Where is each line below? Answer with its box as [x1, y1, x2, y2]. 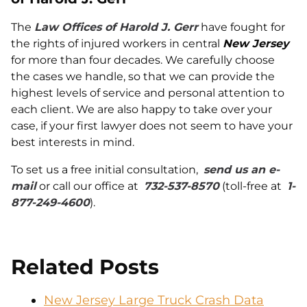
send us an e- [204, 163, 280, 176]
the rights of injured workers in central [11, 37, 223, 50]
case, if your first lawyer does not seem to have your [11, 119, 293, 132]
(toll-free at [219, 180, 287, 193]
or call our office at [36, 180, 144, 193]
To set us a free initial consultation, [11, 163, 204, 176]
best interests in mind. [11, 136, 134, 149]
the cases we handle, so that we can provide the [11, 70, 275, 83]
